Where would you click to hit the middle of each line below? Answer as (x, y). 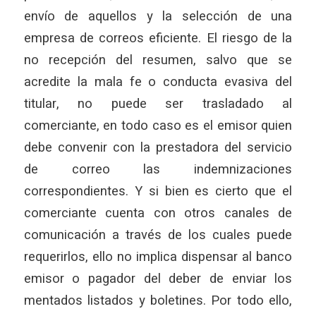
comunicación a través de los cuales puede (158, 236)
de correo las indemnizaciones (158, 170)
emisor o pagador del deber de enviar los (158, 279)
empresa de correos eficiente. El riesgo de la (158, 39)
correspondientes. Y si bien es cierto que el (158, 192)
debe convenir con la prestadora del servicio (158, 148)
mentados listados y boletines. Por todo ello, (158, 301)
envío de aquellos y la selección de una (158, 17)
